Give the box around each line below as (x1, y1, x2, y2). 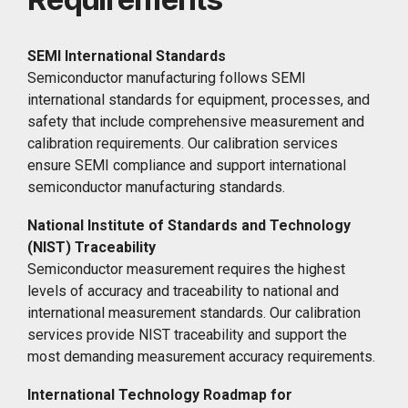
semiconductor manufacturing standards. (27, 178, 285, 196)
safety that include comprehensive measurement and (27, 112, 364, 130)
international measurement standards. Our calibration (27, 303, 361, 321)
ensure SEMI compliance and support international (27, 156, 346, 174)
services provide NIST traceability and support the (27, 325, 347, 343)
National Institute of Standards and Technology (27, 216, 351, 234)
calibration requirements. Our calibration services (27, 134, 338, 152)
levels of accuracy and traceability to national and (27, 281, 339, 300)
